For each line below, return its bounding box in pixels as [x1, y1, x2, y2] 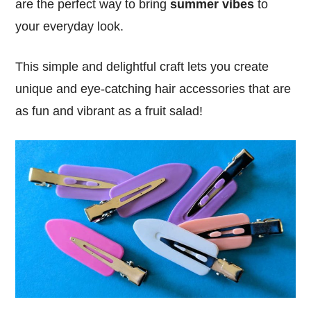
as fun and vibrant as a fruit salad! [15, 104, 203, 119]
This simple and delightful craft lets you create [15, 60, 269, 74]
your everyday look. [15, 19, 124, 34]
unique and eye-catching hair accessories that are [15, 82, 292, 96]
